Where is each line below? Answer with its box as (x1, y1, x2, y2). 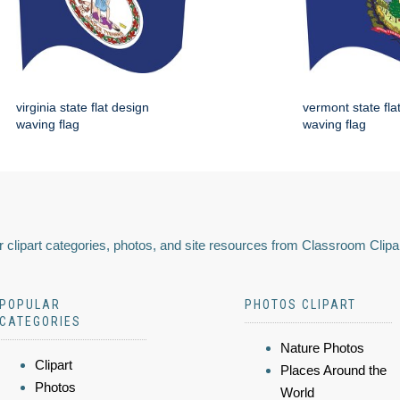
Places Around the (280, 362, 387, 378)
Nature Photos (280, 340, 364, 355)
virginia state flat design (16, 100, 149, 114)
